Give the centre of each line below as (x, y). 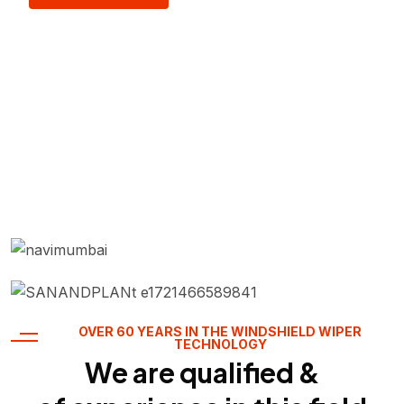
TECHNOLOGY (220, 344)
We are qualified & (202, 373)
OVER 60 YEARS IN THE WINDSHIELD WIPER (220, 332)
